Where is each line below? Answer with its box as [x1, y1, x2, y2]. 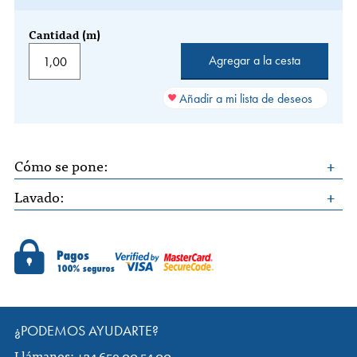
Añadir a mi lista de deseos [178, 89, 312, 107]
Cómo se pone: [14, 154, 111, 178]
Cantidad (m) [29, 25, 100, 44]
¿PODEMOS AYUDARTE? [14, 321, 159, 340]
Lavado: [14, 185, 67, 209]
